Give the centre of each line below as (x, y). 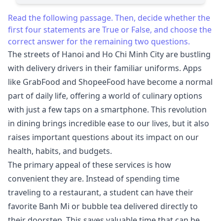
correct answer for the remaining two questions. (99, 41)
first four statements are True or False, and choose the (110, 29)
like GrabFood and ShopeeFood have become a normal (110, 82)
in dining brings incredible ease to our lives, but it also (109, 123)
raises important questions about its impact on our (103, 137)
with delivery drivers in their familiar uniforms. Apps (105, 68)
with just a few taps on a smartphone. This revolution (107, 109)
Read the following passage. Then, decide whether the (109, 18)
